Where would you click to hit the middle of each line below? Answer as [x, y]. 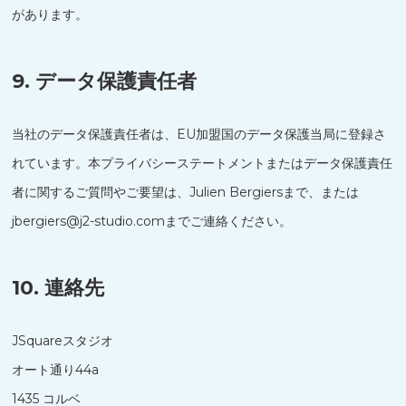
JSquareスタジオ [63, 341]
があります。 [50, 14]
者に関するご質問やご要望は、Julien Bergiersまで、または [186, 192]
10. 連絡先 [58, 288]
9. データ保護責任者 [105, 81]
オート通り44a [56, 370]
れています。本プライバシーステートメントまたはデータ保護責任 [203, 163]
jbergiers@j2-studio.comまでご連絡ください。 [152, 221]
